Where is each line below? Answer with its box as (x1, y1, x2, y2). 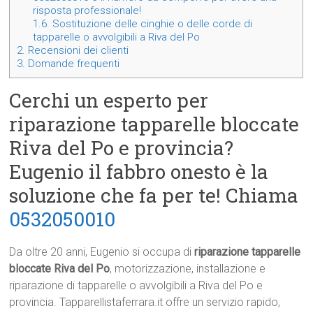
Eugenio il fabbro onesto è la (9, 159, 269, 185)
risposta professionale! (33, 4, 142, 17)
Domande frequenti (25, 57, 120, 71)
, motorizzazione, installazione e (110, 262, 266, 276)
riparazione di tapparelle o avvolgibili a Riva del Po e (9, 279, 263, 293)
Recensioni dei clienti (25, 44, 129, 57)
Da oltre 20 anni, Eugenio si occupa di (9, 245, 195, 259)
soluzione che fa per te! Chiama (9, 182, 299, 209)
